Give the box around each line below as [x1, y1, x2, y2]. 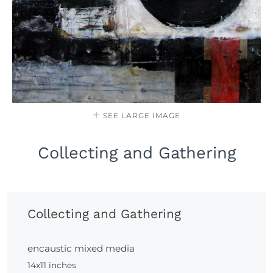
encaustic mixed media [27, 242, 135, 254]
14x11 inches [27, 260, 76, 270]
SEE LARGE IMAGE [101, 111, 180, 120]
